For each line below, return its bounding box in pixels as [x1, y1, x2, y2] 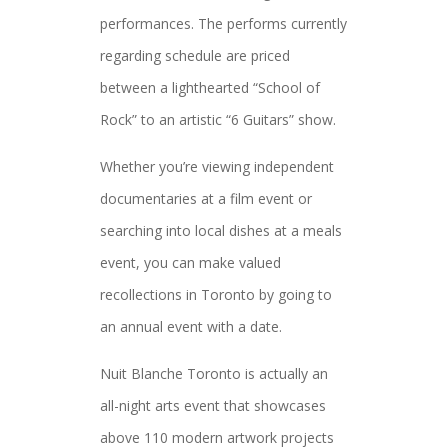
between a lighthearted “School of [100, 78, 320, 97]
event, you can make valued [100, 253, 281, 272]
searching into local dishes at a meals [100, 221, 342, 240]
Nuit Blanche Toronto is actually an [100, 364, 328, 383]
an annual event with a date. [100, 317, 282, 336]
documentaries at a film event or [100, 189, 312, 208]
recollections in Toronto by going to [100, 285, 332, 304]
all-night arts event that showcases [100, 396, 326, 415]
